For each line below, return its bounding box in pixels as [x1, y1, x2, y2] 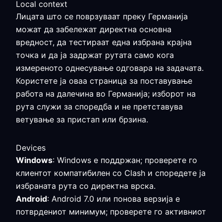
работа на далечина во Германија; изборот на [16, 89, 196, 99]
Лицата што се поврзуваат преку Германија [16, 11, 188, 21]
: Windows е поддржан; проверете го [53, 155, 197, 165]
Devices [16, 143, 46, 153]
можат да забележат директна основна [16, 24, 171, 34]
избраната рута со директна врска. [16, 181, 156, 191]
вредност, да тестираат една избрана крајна [16, 37, 192, 47]
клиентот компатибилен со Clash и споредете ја [16, 168, 206, 178]
